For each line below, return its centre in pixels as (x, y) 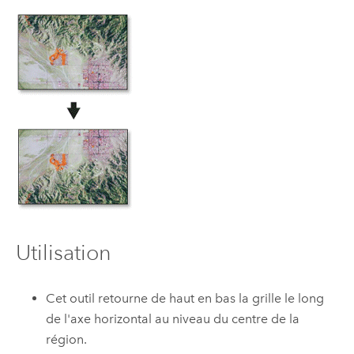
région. (67, 340)
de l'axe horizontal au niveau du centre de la (173, 319)
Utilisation (63, 252)
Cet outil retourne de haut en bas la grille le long (185, 299)
